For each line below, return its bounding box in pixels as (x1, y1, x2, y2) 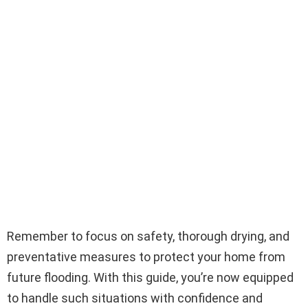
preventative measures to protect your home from (7, 249, 285, 264)
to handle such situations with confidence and (7, 290, 263, 305)
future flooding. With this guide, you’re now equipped (7, 269, 294, 285)
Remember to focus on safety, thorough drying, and (7, 228, 289, 243)
